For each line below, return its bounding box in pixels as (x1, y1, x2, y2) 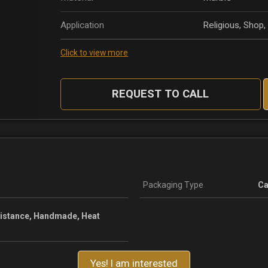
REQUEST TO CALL (112, 87, 209, 100)
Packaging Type (143, 179, 203, 190)
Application (60, 19, 104, 31)
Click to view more (60, 47, 128, 57)
